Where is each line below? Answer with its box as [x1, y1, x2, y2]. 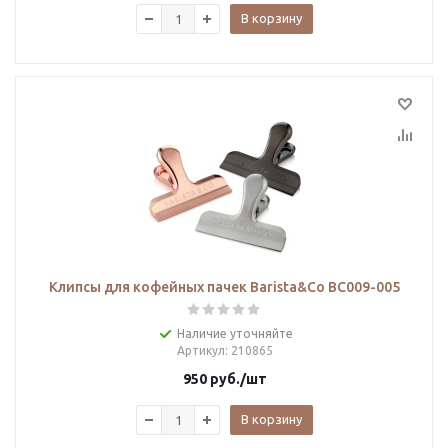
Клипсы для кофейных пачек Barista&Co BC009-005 [49, 279, 400, 295]
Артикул [176, 344, 225, 357]
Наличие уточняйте [176, 327, 293, 340]
